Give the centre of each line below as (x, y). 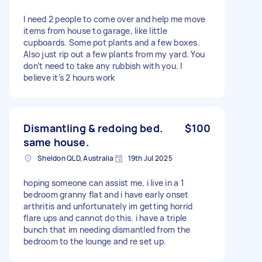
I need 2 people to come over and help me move (115, 19)
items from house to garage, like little (95, 30)
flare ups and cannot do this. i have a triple (105, 218)
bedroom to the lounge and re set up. (95, 241)
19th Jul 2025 (150, 158)
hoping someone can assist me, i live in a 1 (104, 182)
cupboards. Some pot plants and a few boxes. (112, 42)
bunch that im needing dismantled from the (107, 229)
